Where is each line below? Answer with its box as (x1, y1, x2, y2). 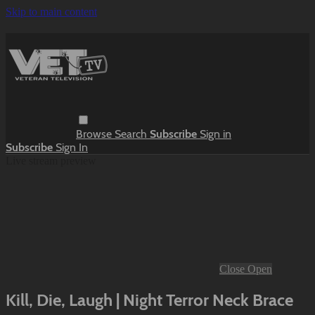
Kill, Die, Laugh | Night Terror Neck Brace (6, 289, 293, 310)
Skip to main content (6, 6, 97, 18)
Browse (76, 127, 115, 141)
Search (115, 127, 150, 141)
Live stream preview (6, 154, 96, 167)
